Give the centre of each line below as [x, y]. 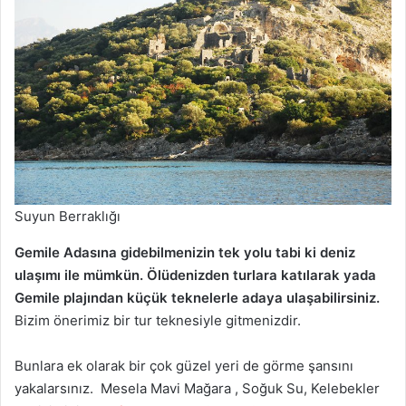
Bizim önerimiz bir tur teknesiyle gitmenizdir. [158, 320]
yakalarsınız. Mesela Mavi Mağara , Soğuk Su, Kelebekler [197, 388]
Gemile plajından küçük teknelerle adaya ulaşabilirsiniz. [197, 297]
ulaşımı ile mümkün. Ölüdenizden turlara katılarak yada [195, 275]
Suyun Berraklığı [68, 216]
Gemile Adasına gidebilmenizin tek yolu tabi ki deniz [185, 252]
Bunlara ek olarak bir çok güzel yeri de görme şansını [184, 365]
